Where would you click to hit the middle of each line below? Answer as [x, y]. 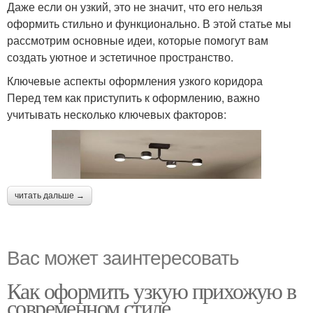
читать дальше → [50, 196]
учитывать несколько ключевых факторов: [117, 115]
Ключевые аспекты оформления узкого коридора [135, 81]
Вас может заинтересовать [123, 257]
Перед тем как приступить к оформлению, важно [133, 98]
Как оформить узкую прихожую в [152, 291]
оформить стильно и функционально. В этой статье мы [149, 24]
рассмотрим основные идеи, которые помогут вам [138, 41]
